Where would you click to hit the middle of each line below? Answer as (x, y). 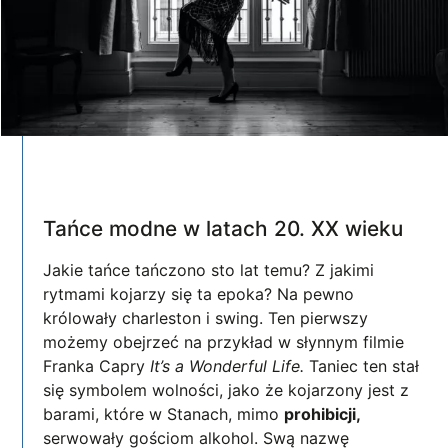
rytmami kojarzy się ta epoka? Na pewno (199, 294)
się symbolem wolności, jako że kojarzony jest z (226, 390)
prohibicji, (323, 414)
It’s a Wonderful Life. (230, 366)
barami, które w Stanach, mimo (164, 414)
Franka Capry (97, 366)
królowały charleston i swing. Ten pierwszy (206, 318)
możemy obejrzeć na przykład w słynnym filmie (224, 342)
